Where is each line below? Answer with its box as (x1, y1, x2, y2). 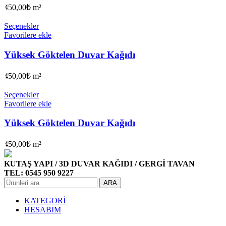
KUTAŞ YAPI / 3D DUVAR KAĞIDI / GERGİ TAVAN (4, 159, 195, 168)
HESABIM (24, 205, 61, 214)
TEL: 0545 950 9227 (4, 168, 74, 178)
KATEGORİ (24, 196, 66, 205)
